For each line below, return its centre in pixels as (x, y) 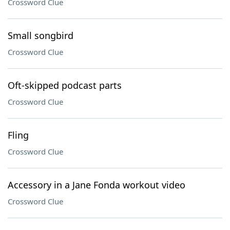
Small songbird (41, 35)
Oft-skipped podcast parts (65, 85)
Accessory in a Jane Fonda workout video (97, 185)
